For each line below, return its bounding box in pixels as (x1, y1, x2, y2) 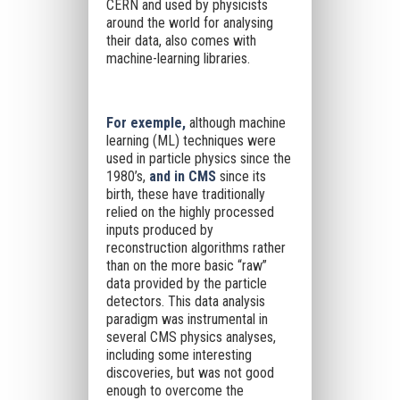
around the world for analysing (105, 14, 273, 31)
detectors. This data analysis (105, 293, 265, 310)
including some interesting (105, 346, 252, 363)
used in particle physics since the (105, 150, 291, 167)
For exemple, (105, 114, 186, 131)
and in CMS (148, 168, 216, 185)
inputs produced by (105, 221, 213, 238)
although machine (185, 114, 286, 131)
